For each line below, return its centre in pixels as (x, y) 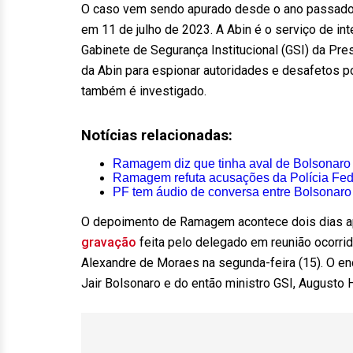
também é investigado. (144, 91)
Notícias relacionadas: (157, 136)
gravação (109, 242)
